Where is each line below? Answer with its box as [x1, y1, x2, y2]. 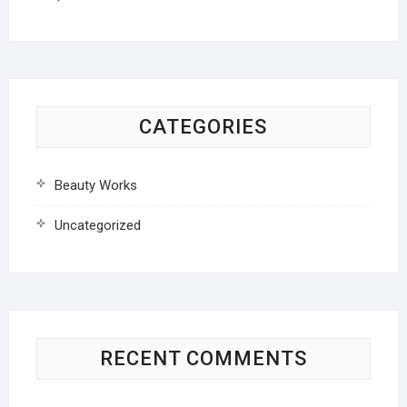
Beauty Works [54, 177, 137, 194]
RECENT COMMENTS [99, 347, 307, 371]
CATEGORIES [139, 115, 268, 139]
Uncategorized [54, 217, 141, 234]
